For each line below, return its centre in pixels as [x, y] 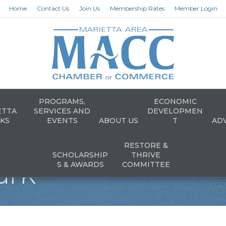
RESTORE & [146, 145]
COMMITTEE [146, 164]
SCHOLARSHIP [80, 155]
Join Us [89, 8]
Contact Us [53, 8]
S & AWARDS [80, 164]
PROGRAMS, [62, 101]
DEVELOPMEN [175, 111]
